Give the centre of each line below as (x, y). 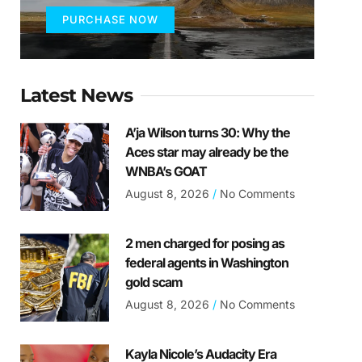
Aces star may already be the (206, 152)
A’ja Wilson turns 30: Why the (207, 133)
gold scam (154, 282)
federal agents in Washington (206, 263)
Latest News (77, 96)
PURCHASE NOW (111, 20)
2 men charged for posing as (204, 244)
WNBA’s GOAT (166, 172)
